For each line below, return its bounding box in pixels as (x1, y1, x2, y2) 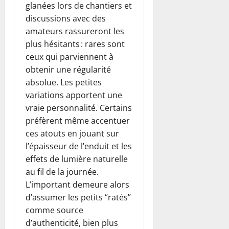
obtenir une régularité (26, 63, 111, 75)
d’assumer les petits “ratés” (26, 191, 131, 203)
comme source (26, 204, 83, 216)
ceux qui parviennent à (26, 51, 113, 62)
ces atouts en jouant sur (26, 127, 119, 139)
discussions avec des (26, 12, 106, 24)
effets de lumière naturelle (26, 153, 128, 165)
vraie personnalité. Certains (26, 102, 132, 113)
